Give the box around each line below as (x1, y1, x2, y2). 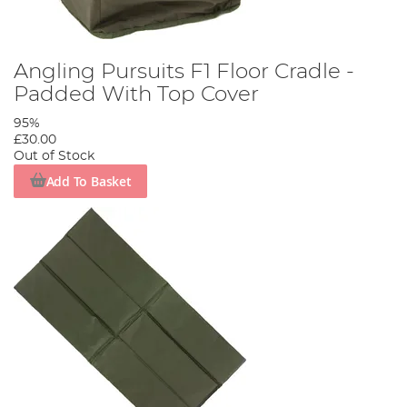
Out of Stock (14, 150, 94, 164)
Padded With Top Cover (14, 84, 259, 106)
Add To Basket (45, 172, 132, 190)
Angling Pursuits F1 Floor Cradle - (14, 61, 354, 84)
